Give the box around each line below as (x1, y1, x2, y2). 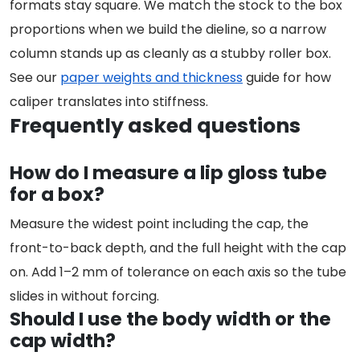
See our (10, 68, 60, 88)
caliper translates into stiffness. (10, 92, 208, 112)
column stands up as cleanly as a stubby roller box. (10, 44, 331, 63)
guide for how (243, 68, 331, 88)
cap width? (10, 328, 116, 354)
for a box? (10, 182, 104, 208)
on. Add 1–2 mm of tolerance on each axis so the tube (10, 263, 346, 282)
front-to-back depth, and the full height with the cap (10, 239, 346, 258)
